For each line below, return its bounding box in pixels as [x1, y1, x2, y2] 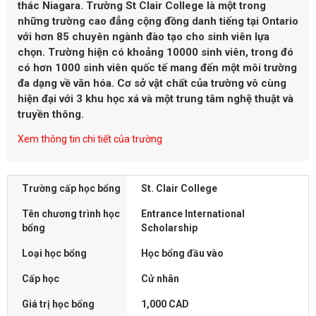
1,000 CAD [141, 298, 189, 310]
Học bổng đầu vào [141, 247, 224, 259]
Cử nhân [141, 272, 179, 284]
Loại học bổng [22, 247, 87, 259]
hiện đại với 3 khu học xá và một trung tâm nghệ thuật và [18, 92, 293, 106]
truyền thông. [18, 108, 87, 121]
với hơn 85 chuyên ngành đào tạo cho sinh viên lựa [18, 30, 269, 44]
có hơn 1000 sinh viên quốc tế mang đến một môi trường [18, 61, 297, 75]
